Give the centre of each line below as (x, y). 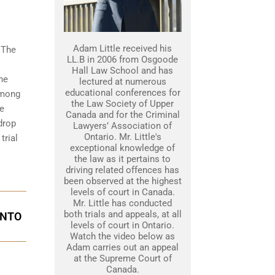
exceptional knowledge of (122, 148)
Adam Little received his (122, 48)
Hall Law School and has (122, 71)
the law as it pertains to (122, 159)
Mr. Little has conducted (122, 203)
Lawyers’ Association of (122, 126)
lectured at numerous (122, 82)
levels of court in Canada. (122, 192)
